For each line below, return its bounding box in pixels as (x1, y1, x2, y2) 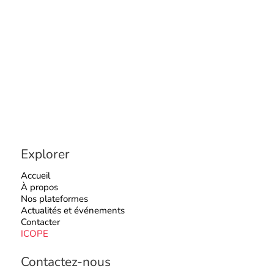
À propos (20, 180, 58, 193)
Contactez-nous (20, 253, 111, 270)
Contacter (20, 215, 60, 228)
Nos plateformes (20, 192, 88, 205)
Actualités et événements (20, 204, 125, 217)
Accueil (20, 169, 50, 182)
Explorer (20, 146, 70, 163)
